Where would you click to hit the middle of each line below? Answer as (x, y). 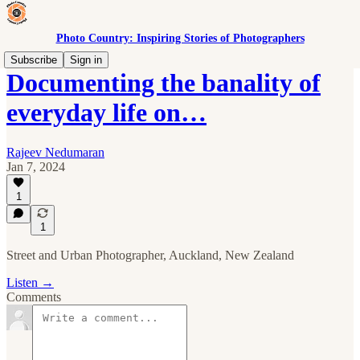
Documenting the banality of (164, 83)
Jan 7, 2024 (36, 166)
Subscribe (34, 60)
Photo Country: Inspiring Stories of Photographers (180, 38)
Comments (34, 297)
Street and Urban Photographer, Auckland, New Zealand (150, 255)
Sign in (86, 60)
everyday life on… (106, 113)
